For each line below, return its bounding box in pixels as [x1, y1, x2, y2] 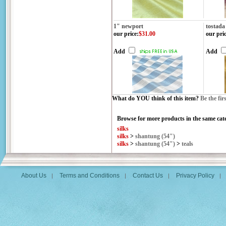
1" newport [114, 23, 143, 30]
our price [114, 30, 137, 37]
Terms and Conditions [60, 172, 120, 179]
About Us [21, 172, 46, 179]
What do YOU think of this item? [112, 95, 199, 102]
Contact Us [133, 172, 163, 179]
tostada [206, 23, 225, 30]
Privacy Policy [176, 172, 214, 179]
